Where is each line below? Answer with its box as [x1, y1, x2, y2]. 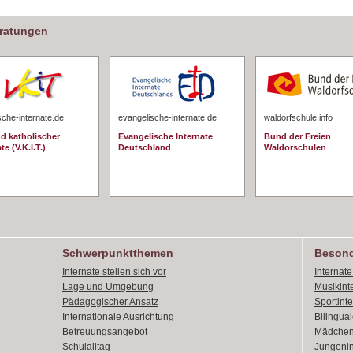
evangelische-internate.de [118, 113, 217, 122]
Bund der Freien [264, 132, 331, 141]
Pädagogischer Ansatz [62, 296, 158, 307]
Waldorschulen [264, 143, 326, 152]
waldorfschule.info [264, 113, 333, 122]
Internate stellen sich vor [62, 266, 166, 277]
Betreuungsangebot [62, 326, 147, 337]
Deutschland [118, 143, 171, 152]
